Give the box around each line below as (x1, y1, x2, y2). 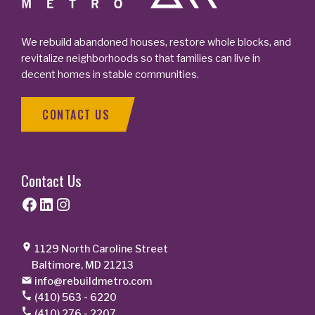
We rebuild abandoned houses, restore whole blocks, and (21, 35, 291, 49)
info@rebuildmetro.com (34, 274, 152, 288)
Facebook (20, 193, 30, 214)
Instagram (54, 193, 70, 214)
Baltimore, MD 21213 (21, 258, 134, 271)
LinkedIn (37, 193, 48, 214)
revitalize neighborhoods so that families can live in (21, 51, 260, 65)
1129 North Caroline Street (34, 242, 168, 255)
